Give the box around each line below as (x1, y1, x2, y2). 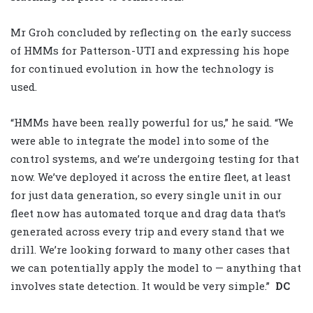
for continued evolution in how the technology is (10, 61, 274, 75)
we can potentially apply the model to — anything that (10, 260, 301, 275)
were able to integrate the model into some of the (10, 133, 269, 147)
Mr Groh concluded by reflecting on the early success (10, 24, 291, 39)
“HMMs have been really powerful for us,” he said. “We (10, 115, 293, 129)
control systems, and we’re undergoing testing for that (10, 151, 299, 166)
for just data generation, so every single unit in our (10, 187, 282, 202)
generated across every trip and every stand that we (10, 224, 284, 238)
